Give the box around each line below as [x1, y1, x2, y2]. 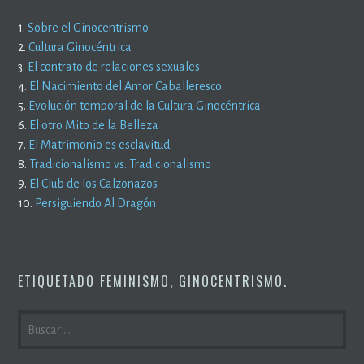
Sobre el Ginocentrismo [28, 21, 149, 35]
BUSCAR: [17, 310, 72, 330]
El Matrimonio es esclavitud [28, 138, 171, 152]
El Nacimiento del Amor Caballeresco [29, 80, 223, 93]
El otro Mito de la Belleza [29, 119, 159, 132]
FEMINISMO [100, 271, 171, 292]
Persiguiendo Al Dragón [35, 197, 157, 210]
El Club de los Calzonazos [29, 177, 158, 191]
